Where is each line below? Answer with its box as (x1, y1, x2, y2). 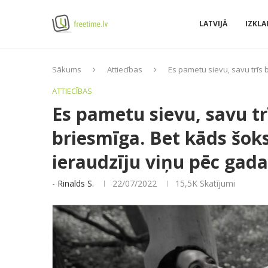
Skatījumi (197, 178, 235, 189)
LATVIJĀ (199, 19, 227, 29)
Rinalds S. (57, 178, 94, 189)
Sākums (52, 64, 81, 75)
